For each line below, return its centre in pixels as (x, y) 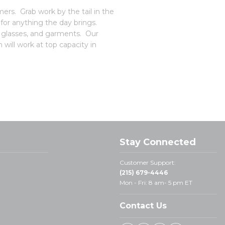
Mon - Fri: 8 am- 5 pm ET (156, 183)
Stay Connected (158, 142)
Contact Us (143, 206)
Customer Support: (148, 162)
